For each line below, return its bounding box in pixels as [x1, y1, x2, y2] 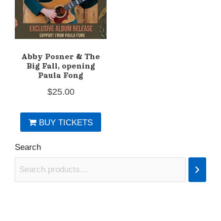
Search [15, 143, 41, 152]
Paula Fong [38, 71, 84, 79]
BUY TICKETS [39, 117, 93, 127]
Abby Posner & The [21, 52, 101, 61]
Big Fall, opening [26, 61, 95, 70]
